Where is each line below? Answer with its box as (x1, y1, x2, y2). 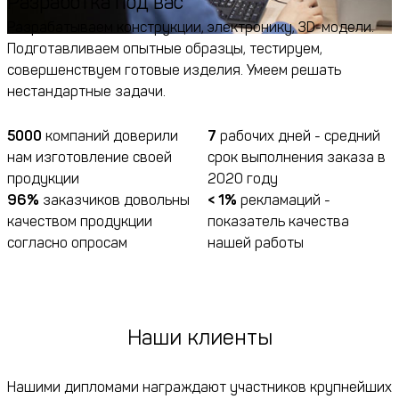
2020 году (207, 170, 278, 188)
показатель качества (207, 213, 349, 231)
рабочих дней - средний (216, 127, 380, 145)
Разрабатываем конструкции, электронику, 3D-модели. (7, 19, 374, 37)
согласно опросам (7, 234, 127, 252)
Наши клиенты (126, 324, 273, 351)
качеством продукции (7, 213, 152, 231)
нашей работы (207, 234, 304, 252)
